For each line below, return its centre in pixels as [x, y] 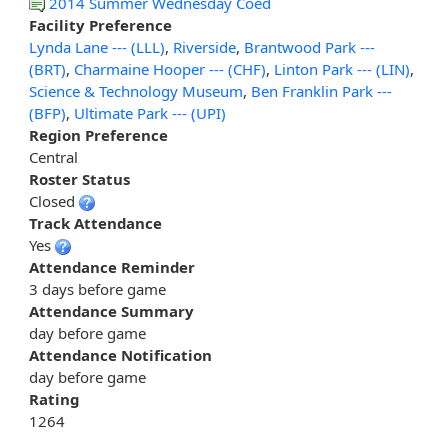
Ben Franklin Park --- [321, 91]
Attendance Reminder [112, 267]
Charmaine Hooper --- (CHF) [170, 69]
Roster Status [79, 179]
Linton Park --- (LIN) [342, 69]
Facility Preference [100, 25]
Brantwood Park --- [309, 47]
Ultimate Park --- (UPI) [150, 113]
